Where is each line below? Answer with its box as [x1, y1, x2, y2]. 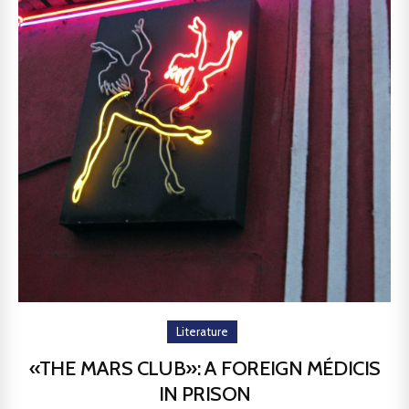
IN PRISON [158, 382, 251, 406]
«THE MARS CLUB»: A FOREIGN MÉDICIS [28, 356, 381, 381]
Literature [176, 324, 228, 339]
